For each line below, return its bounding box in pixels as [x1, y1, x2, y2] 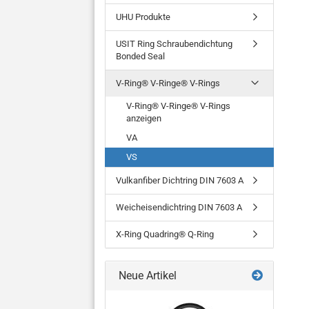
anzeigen [126, 113, 161, 123]
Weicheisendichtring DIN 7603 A [116, 202, 242, 212]
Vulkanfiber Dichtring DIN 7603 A [116, 175, 243, 186]
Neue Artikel [116, 269, 177, 282]
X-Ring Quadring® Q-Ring [116, 229, 214, 239]
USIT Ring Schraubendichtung [116, 39, 232, 49]
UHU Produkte [116, 12, 170, 22]
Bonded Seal [116, 51, 165, 61]
